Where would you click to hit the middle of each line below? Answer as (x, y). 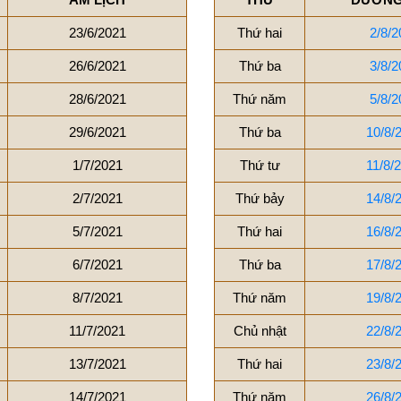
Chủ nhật (260, 331)
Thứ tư (260, 165)
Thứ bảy (260, 198)
